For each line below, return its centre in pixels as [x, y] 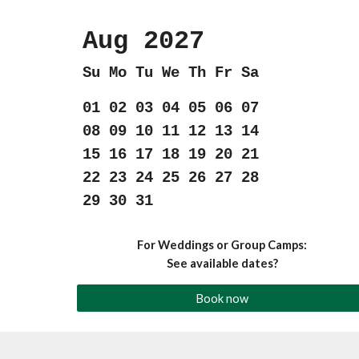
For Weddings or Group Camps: [222, 245]
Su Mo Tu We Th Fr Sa [170, 73]
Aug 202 [135, 41]
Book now [222, 298]
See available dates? [222, 263]
